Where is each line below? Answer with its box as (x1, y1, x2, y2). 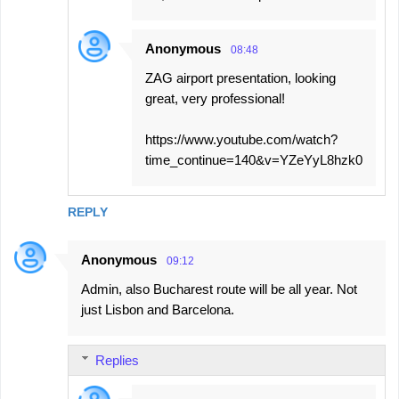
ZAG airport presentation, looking (145, 69, 336, 85)
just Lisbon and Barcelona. (81, 301, 234, 317)
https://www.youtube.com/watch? (145, 131, 338, 147)
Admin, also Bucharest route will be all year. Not (81, 281, 357, 297)
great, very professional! (145, 90, 285, 106)
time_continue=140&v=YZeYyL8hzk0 (145, 151, 362, 167)
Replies (95, 352, 139, 368)
